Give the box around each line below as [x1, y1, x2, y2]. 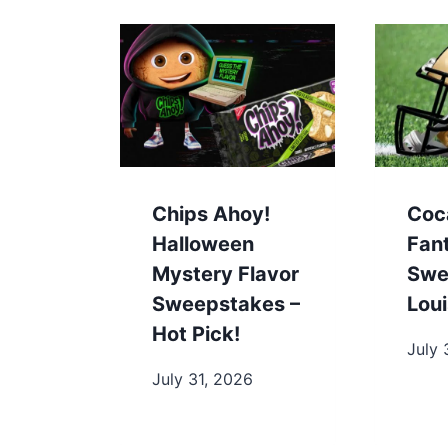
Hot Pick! [152, 322, 240, 347]
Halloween [152, 232, 254, 257]
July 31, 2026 [152, 369, 253, 390]
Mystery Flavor [152, 262, 299, 287]
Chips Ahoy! [152, 202, 270, 227]
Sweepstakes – [152, 292, 300, 317]
